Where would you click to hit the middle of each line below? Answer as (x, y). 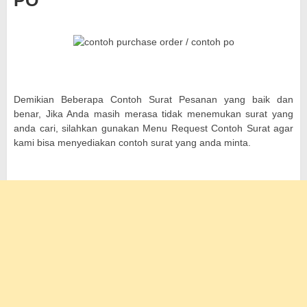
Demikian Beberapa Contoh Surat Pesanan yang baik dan (153, 100)
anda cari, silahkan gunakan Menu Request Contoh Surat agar (153, 128)
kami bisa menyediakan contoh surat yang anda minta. (132, 143)
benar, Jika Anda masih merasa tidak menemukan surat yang (153, 114)
